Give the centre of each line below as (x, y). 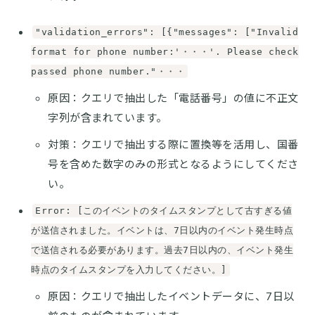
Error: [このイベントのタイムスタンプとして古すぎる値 (163, 210)
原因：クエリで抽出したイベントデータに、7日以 (171, 296)
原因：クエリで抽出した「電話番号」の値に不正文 (173, 98)
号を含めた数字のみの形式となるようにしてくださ (173, 164)
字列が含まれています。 (108, 117)
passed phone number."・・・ (108, 71)
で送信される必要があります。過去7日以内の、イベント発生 (162, 250)
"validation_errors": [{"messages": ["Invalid (167, 32)
